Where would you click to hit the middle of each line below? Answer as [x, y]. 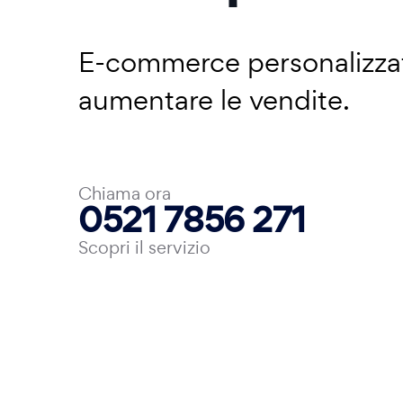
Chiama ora [125, 193]
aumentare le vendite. [214, 100]
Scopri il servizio [144, 247]
